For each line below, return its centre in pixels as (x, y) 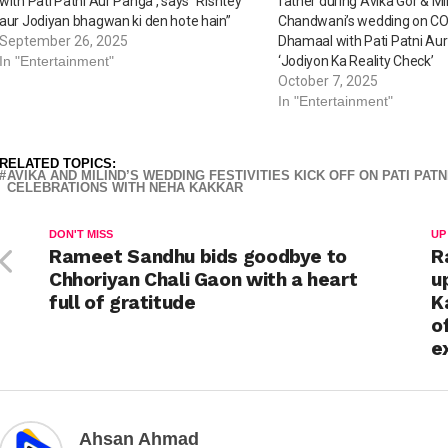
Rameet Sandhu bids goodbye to (198, 256)
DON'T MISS (81, 233)
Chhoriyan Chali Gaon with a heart (203, 279)
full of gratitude (122, 302)
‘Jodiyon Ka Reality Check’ (355, 60)
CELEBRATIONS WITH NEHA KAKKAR (125, 187)
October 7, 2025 (327, 80)
